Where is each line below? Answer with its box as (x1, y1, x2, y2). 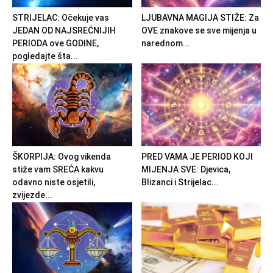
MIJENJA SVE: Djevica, (141, 164, 230, 174)
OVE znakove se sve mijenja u (141, 26, 257, 36)
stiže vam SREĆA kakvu (12, 164, 104, 174)
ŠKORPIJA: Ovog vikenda (12, 151, 111, 161)
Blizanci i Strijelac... (141, 177, 219, 187)
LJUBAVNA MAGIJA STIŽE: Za (141, 13, 259, 23)
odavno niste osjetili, (12, 177, 95, 187)
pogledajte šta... (12, 51, 78, 62)
